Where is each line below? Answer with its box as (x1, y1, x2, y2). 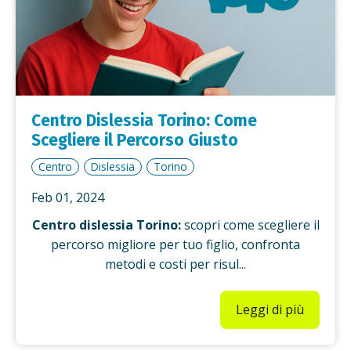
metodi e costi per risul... (105, 255, 246, 273)
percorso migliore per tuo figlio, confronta (51, 235, 300, 253)
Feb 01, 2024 (31, 188, 104, 206)
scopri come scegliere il (180, 215, 320, 233)
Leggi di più (236, 300, 304, 318)
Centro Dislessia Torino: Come (31, 110, 257, 131)
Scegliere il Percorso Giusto (31, 129, 238, 150)
